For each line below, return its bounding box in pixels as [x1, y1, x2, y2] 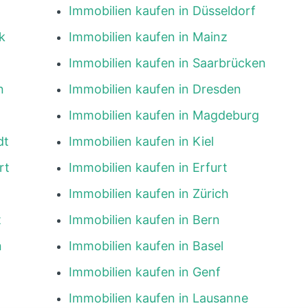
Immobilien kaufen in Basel [68, 239, 223, 253]
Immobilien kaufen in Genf [68, 265, 221, 279]
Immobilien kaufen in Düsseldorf [68, 3, 256, 18]
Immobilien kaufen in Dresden [68, 82, 241, 96]
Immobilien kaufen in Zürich [68, 186, 229, 201]
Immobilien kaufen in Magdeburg [68, 108, 259, 122]
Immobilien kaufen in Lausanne [68, 291, 248, 305]
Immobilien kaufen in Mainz [68, 30, 228, 44]
